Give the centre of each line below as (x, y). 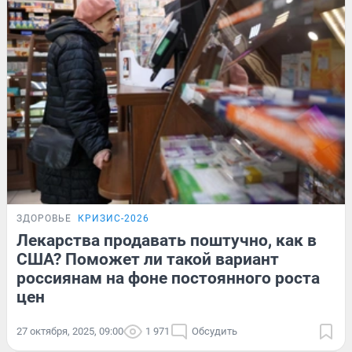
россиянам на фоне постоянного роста (168, 279)
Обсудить (214, 332)
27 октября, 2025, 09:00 (70, 332)
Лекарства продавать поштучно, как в (167, 241)
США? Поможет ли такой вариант (148, 260)
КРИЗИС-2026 (114, 219)
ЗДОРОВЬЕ (44, 219)
